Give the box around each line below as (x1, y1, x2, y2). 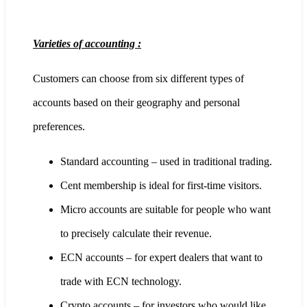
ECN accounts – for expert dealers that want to (60, 251, 262, 263)
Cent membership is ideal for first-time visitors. (60, 179, 262, 191)
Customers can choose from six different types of (33, 72, 244, 84)
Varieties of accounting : (33, 37, 141, 49)
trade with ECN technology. (60, 275, 182, 287)
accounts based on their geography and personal (33, 96, 240, 108)
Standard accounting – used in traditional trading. (60, 155, 272, 167)
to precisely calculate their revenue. (60, 227, 212, 239)
